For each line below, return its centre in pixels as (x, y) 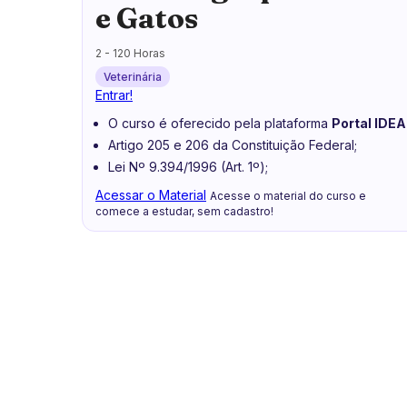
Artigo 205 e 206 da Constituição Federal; (233, 145)
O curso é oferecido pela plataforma (220, 124)
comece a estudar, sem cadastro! (184, 212)
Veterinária (133, 77)
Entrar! (114, 95)
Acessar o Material (151, 195)
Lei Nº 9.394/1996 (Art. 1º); (188, 167)
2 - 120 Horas (130, 53)
